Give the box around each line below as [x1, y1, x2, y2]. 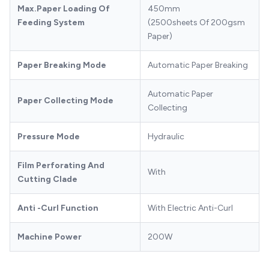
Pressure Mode [17, 131, 80, 142]
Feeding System [17, 17, 85, 28]
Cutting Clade [17, 174, 77, 184]
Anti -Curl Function [17, 202, 98, 213]
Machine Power [17, 231, 82, 242]
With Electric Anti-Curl [148, 202, 233, 213]
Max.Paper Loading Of [17, 3, 110, 14]
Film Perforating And [17, 160, 104, 171]
